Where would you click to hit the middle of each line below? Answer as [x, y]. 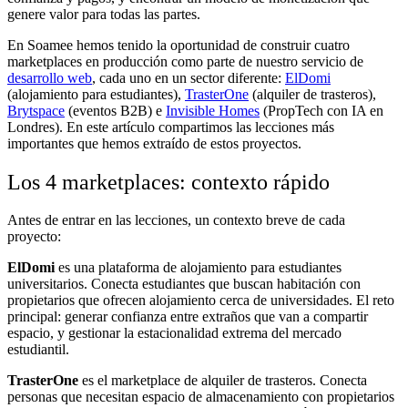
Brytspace [36, 110]
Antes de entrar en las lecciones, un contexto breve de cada [176, 220]
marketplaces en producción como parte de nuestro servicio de [185, 61]
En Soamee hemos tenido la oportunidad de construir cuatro [178, 45]
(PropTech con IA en [321, 110]
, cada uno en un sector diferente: [189, 77]
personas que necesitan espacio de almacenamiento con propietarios [201, 397]
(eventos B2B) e [115, 110]
